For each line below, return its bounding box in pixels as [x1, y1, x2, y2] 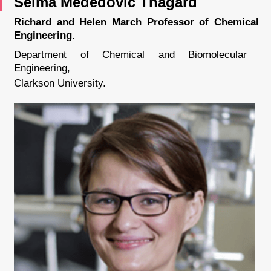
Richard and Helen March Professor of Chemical [14, 16, 259, 28]
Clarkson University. [14, 77, 106, 89]
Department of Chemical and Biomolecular [14, 49, 247, 60]
